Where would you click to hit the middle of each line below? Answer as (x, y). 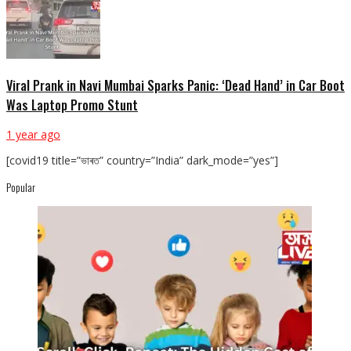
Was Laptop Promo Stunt (72, 104)
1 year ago (33, 134)
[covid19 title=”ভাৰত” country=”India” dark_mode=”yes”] (142, 160)
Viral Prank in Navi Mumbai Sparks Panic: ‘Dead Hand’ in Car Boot (175, 85)
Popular (21, 187)
